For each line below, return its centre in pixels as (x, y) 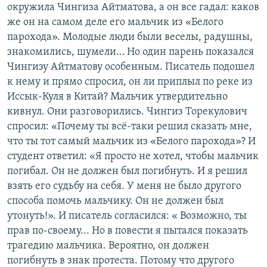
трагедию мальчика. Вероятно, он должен (108, 246)
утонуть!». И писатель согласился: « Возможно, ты (127, 216)
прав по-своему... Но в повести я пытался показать (128, 231)
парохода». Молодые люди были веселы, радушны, (130, 38)
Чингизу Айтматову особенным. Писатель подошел (131, 67)
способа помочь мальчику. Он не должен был (115, 201)
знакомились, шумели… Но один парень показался (131, 52)
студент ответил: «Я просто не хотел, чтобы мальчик (133, 157)
